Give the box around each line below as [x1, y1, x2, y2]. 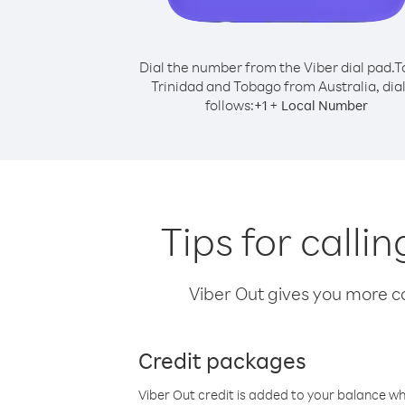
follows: [205, 96, 254, 114]
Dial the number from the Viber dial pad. [138, 58, 394, 76]
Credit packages [138, 345, 306, 374]
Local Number [281, 97, 368, 114]
